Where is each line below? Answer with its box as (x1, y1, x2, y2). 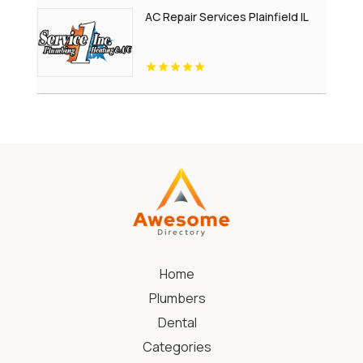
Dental (157, 314, 197, 331)
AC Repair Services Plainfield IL (144, 9, 309, 24)
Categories (143, 338, 212, 356)
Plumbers (148, 289, 206, 307)
